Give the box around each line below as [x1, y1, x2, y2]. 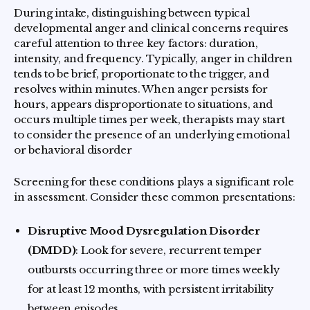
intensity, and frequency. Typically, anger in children [14, 52, 293, 65]
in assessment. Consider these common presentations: [14, 190, 295, 203]
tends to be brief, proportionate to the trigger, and [14, 67, 269, 80]
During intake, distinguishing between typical [14, 6, 250, 19]
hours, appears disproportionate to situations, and [14, 98, 273, 111]
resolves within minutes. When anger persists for [14, 82, 268, 95]
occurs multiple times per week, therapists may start [14, 113, 285, 126]
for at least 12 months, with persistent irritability [28, 282, 274, 295]
